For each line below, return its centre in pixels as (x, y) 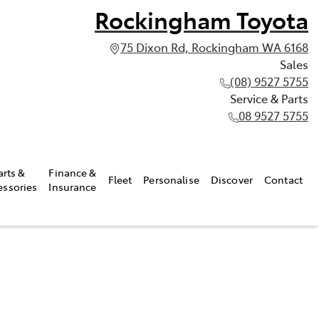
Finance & (73, 172)
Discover (232, 179)
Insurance (73, 186)
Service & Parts (269, 98)
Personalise (171, 179)
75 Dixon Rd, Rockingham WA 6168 (214, 47)
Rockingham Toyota (202, 19)
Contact (283, 179)
